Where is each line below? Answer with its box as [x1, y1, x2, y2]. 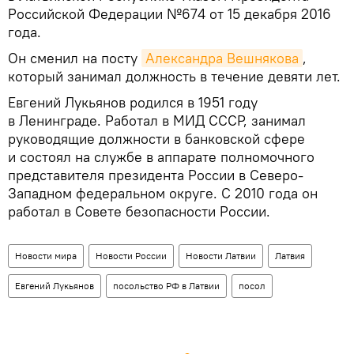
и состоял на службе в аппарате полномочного [8, 148, 314, 167]
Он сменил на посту [8, 49, 141, 68]
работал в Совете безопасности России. [8, 202, 270, 221]
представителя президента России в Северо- [8, 166, 303, 185]
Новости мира [15, 250, 77, 262]
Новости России [96, 250, 167, 262]
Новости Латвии [186, 250, 256, 262]
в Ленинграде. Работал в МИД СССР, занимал [8, 111, 306, 130]
